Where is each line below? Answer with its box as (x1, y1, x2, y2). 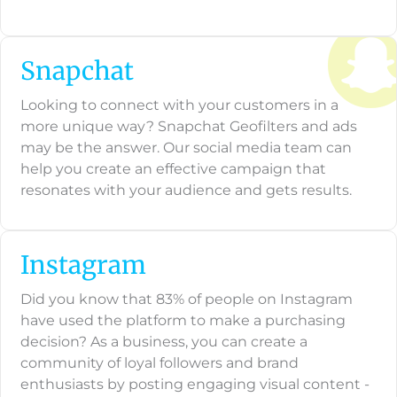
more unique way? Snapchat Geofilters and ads (20, 118, 357, 136)
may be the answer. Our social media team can (20, 139, 352, 157)
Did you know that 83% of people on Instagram (20, 291, 353, 308)
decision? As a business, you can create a (20, 333, 307, 351)
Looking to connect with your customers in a (20, 97, 339, 114)
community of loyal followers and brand (20, 354, 299, 372)
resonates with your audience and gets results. (20, 182, 352, 199)
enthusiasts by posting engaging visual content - (20, 376, 370, 393)
